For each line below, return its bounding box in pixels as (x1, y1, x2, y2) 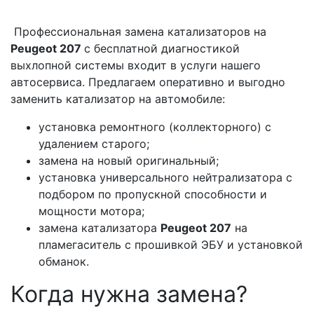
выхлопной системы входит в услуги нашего (11, 58, 261, 73)
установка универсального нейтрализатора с (39, 170, 292, 185)
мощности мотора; (39, 204, 144, 219)
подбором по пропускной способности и (39, 187, 267, 202)
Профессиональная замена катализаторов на (11, 25, 266, 39)
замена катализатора (39, 221, 161, 235)
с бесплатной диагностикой (84, 41, 240, 56)
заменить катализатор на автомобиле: (11, 92, 225, 107)
